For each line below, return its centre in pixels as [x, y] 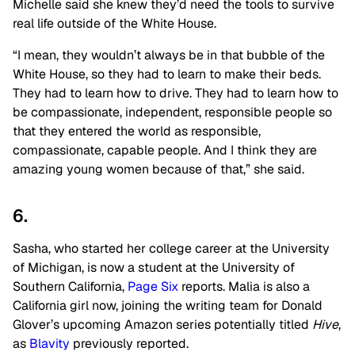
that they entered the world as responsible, [137, 131]
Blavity [50, 344]
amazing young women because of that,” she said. [158, 169]
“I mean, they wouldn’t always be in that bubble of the [169, 55]
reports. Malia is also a [244, 286]
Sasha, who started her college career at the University [171, 248]
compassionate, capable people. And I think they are [165, 150]
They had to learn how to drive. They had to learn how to [176, 93]
